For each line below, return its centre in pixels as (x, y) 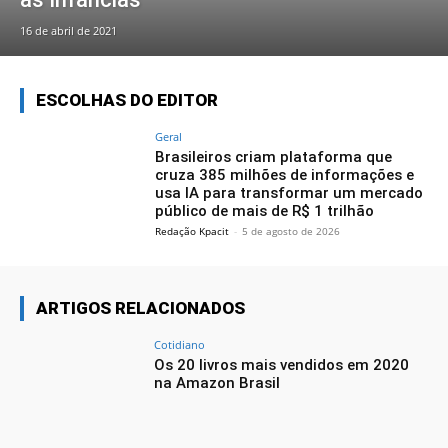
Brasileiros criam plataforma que (274, 157)
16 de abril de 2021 (68, 31)
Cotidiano (180, 345)
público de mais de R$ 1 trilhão (265, 211)
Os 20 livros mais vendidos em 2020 (282, 365)
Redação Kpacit (192, 231)
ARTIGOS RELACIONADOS (140, 308)
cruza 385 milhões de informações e (285, 175)
